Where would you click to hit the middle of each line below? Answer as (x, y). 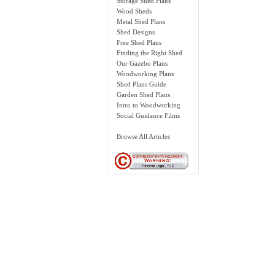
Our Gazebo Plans (142, 64)
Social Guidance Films (149, 116)
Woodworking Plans (145, 74)
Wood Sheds (134, 11)
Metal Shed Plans (141, 22)
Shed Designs (136, 32)
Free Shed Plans (139, 43)
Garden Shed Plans (144, 95)
